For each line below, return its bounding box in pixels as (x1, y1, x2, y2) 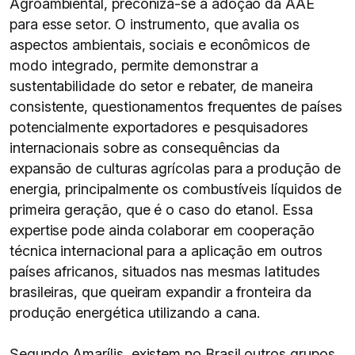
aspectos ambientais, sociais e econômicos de (10, 36, 310, 53)
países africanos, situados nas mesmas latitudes (10, 263, 320, 280)
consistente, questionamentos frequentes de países (10, 98, 342, 115)
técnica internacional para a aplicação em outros (10, 242, 323, 259)
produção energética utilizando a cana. (10, 304, 261, 321)
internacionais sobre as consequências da (10, 139, 281, 156)
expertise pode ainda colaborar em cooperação (10, 222, 315, 239)
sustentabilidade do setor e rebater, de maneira (10, 78, 313, 94)
